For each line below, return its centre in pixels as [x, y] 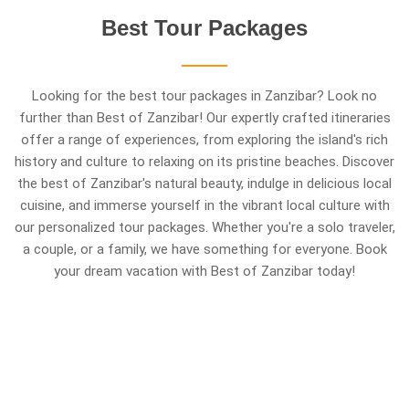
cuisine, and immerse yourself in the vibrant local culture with [204, 205]
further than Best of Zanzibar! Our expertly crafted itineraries [204, 118]
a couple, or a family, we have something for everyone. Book [204, 249]
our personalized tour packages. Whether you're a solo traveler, [204, 227]
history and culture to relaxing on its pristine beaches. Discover [204, 162]
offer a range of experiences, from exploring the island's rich [204, 140]
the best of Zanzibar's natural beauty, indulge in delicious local [204, 184]
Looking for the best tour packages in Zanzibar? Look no [204, 96]
